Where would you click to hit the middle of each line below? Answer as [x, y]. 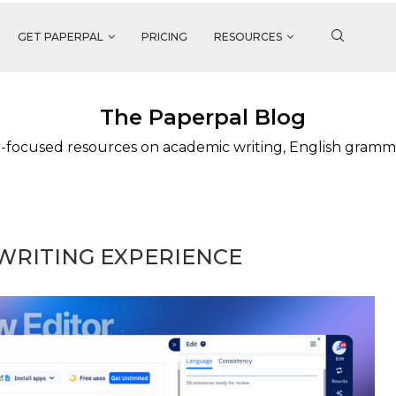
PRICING [164, 37]
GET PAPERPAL [61, 37]
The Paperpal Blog [202, 117]
